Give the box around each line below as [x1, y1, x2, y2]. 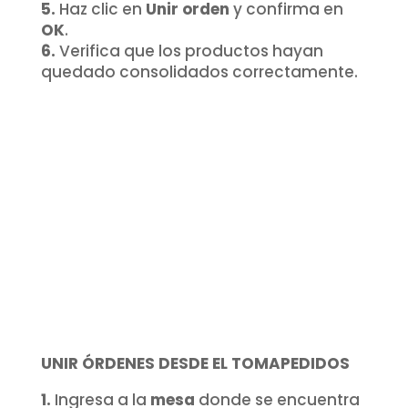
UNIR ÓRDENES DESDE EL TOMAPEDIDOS [40, 352, 350, 374]
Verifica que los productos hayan [55, 39, 323, 62]
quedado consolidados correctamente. [40, 60, 358, 83]
